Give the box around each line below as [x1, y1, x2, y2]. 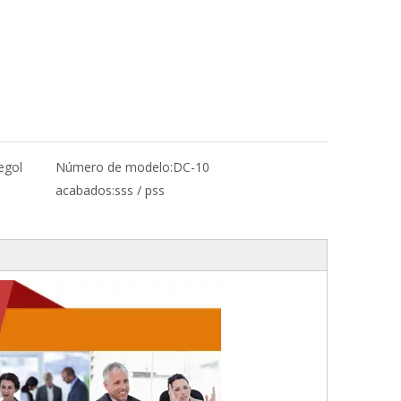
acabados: [55, 182, 115, 199]
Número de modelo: [55, 158, 173, 175]
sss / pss [115, 182, 165, 199]
